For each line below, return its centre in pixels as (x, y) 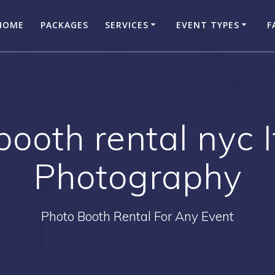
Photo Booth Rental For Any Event (137, 216)
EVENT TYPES (207, 25)
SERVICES (126, 25)
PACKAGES (64, 25)
